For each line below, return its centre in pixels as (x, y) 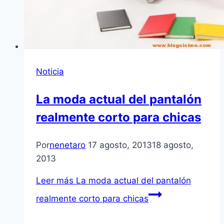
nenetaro (67, 145)
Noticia (50, 71)
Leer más (55, 180)
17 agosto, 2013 (120, 145)
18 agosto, (173, 145)
